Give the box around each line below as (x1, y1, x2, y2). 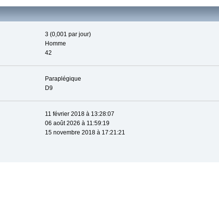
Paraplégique (45, 75, 82, 82)
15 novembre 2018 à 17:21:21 (45, 129, 126, 136)
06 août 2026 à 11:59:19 (45, 119, 110, 127)
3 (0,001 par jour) (45, 30, 91, 38)
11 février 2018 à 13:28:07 (45, 110, 115, 117)
